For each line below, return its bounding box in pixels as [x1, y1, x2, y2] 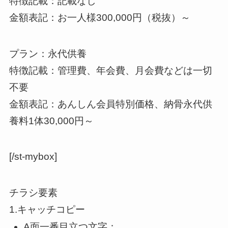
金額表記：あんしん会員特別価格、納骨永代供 [9, 98, 212, 109]
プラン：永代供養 [9, 48, 87, 59]
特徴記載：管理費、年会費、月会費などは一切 [9, 65, 212, 76]
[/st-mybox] [9, 151, 57, 162]
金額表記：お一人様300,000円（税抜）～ [9, 12, 190, 23]
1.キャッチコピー [9, 204, 85, 215]
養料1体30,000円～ [9, 115, 94, 126]
